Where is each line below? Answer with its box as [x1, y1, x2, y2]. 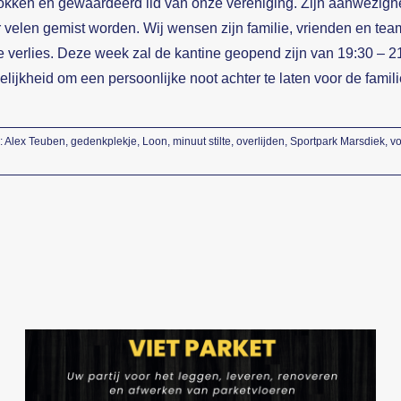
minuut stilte [172, 134, 231, 148]
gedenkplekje [70, 134, 137, 148]
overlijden [235, 134, 285, 148]
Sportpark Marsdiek [289, 134, 385, 148]
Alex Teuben [4, 134, 65, 148]
